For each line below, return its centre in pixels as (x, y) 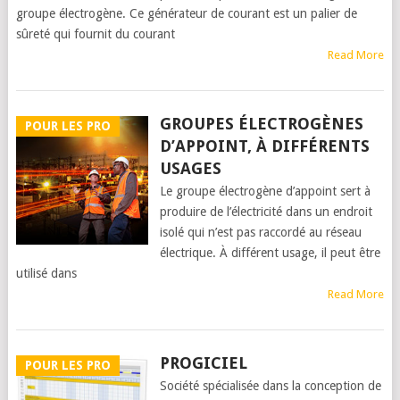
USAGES (190, 168)
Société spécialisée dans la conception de (270, 386)
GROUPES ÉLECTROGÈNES (261, 124)
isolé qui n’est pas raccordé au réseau (260, 232)
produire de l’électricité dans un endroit (266, 212)
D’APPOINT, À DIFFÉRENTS (264, 146)
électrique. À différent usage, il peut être (270, 253)
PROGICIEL (203, 363)
